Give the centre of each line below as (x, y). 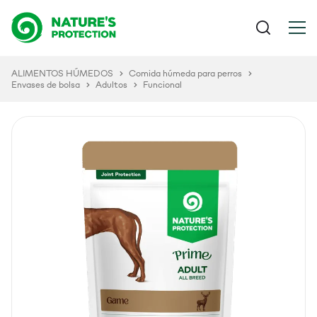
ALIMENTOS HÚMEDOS (62, 73)
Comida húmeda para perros (185, 73)
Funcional (162, 85)
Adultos (111, 85)
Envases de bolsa (46, 85)
